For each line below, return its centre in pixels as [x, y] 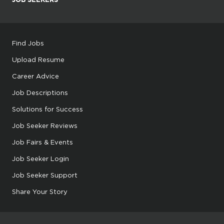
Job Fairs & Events [42, 142]
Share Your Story [40, 191]
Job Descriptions [40, 92]
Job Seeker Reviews [45, 125]
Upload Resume [38, 59]
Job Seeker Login [40, 158]
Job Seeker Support [45, 175]
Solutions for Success [47, 109]
